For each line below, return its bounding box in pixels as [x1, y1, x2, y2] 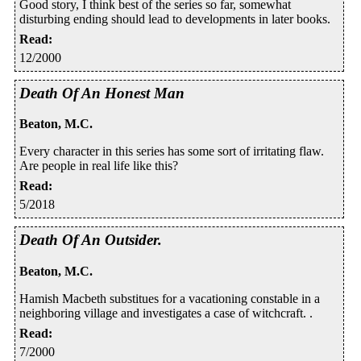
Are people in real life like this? [19, 159, 178, 173]
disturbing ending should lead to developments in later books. [19, 11, 330, 26]
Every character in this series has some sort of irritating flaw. [19, 144, 324, 159]
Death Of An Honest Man [19, 84, 185, 102]
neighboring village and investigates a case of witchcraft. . [19, 306, 313, 321]
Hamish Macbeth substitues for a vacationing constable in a [19, 292, 320, 306]
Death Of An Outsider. [19, 231, 162, 249]
